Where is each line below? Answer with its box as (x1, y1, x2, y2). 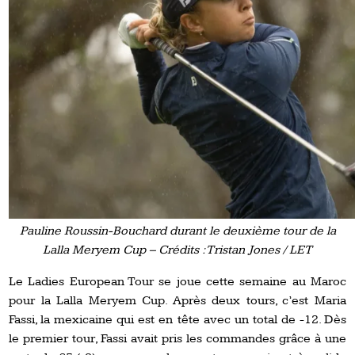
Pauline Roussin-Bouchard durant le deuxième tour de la (19, 223, 336, 239)
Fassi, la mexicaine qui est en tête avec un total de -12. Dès (9, 311, 346, 327)
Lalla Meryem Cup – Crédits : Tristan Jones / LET (43, 242, 312, 258)
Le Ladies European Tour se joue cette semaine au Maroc (9, 273, 346, 289)
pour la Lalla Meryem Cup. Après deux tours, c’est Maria (9, 292, 346, 308)
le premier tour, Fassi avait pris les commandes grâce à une (9, 330, 346, 346)
